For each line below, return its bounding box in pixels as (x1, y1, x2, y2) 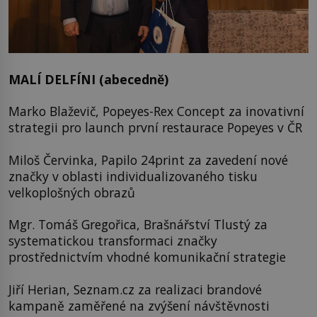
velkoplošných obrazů (8, 183, 135, 201)
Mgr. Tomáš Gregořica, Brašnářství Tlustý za (8, 216, 267, 234)
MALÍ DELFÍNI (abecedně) (8, 71, 168, 88)
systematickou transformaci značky (8, 232, 217, 250)
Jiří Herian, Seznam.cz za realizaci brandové (8, 280, 262, 298)
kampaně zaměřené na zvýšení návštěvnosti (8, 296, 270, 314)
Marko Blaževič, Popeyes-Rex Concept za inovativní (8, 103, 304, 120)
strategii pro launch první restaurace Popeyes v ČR (8, 119, 302, 137)
